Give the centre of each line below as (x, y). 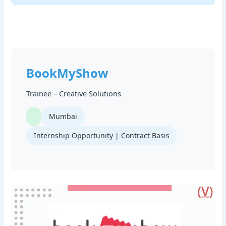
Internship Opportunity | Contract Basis (102, 135)
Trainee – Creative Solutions (74, 93)
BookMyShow (68, 73)
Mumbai (63, 116)
